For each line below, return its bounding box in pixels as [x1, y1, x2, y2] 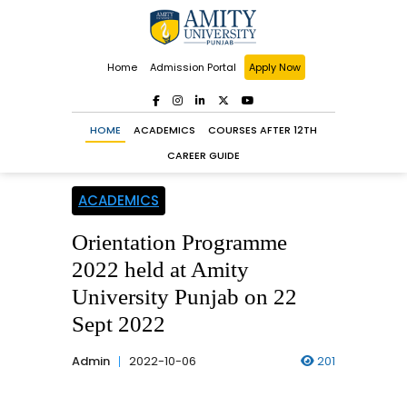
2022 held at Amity [72, 257, 249, 282]
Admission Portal [149, 60, 236, 74]
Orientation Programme [72, 230, 287, 254]
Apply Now [248, 60, 301, 74]
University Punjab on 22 [72, 284, 297, 309]
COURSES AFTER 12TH [208, 123, 317, 137]
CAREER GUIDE [167, 148, 240, 163]
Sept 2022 [72, 312, 165, 336]
